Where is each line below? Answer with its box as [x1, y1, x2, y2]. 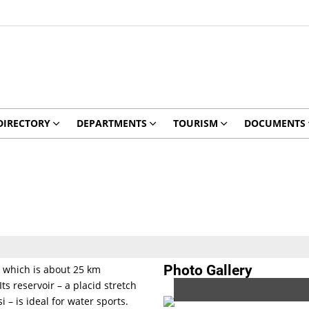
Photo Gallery [163, 262, 252, 279]
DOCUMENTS [243, 117, 306, 130]
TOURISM [172, 117, 218, 130]
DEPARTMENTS [76, 117, 147, 130]
